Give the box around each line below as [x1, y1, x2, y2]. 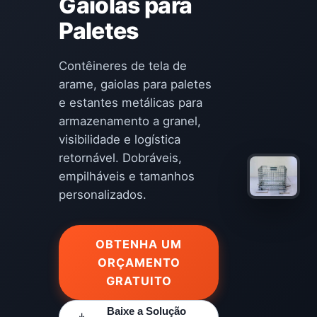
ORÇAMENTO [97, 255, 180, 270]
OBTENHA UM [96, 237, 183, 251]
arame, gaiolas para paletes [59, 77, 212, 91]
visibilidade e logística [59, 132, 181, 146]
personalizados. [59, 188, 147, 202]
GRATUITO [105, 274, 172, 288]
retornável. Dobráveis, [59, 151, 183, 165]
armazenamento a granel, [59, 114, 202, 128]
